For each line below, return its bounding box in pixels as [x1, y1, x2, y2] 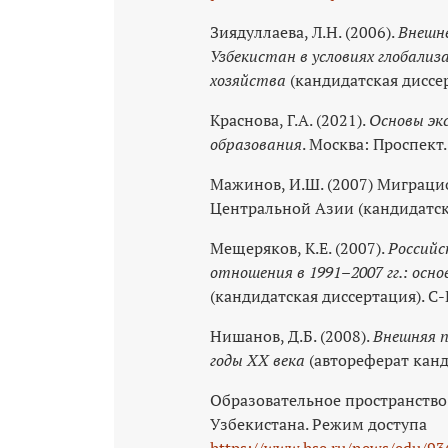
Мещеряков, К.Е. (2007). [210, 236, 388, 259]
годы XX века [210, 348, 305, 371]
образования [210, 132, 302, 155]
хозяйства [210, 68, 286, 91]
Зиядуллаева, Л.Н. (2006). [210, 20, 398, 43]
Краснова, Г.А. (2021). [210, 108, 369, 131]
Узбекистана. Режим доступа [210, 412, 427, 435]
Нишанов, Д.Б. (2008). [210, 324, 373, 347]
